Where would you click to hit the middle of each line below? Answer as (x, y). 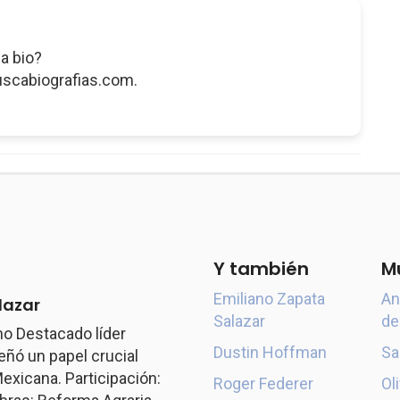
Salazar (239, 321)
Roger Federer (263, 383)
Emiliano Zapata (269, 299)
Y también (261, 269)
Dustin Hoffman (270, 352)
